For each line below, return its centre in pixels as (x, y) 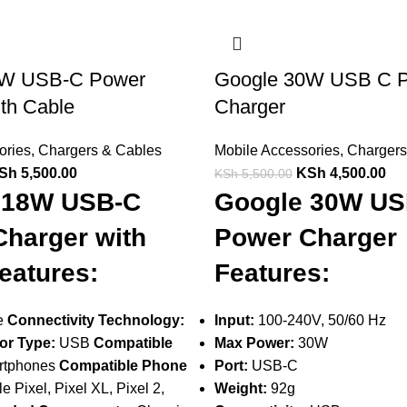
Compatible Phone (123, 366)
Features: (272, 273)
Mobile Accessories (277, 150)
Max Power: (254, 343)
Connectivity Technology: (95, 320)
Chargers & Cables (99, 150)
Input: (234, 320)
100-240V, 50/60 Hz (320, 320)
